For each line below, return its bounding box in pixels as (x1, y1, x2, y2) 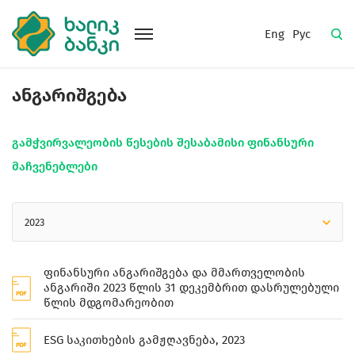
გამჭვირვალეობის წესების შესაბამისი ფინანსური (12, 136, 314, 150)
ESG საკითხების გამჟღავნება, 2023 (44, 332, 245, 347)
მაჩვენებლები (12, 159, 97, 174)
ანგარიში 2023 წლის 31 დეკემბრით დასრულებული (44, 281, 339, 295)
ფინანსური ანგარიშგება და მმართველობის (44, 265, 305, 280)
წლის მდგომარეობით (44, 296, 174, 310)
